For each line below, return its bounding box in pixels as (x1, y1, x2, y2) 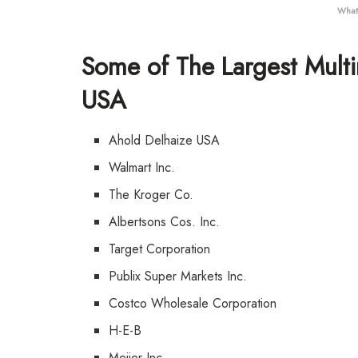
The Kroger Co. (109, 185, 194, 204)
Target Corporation (109, 239, 211, 258)
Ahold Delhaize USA (109, 130, 221, 149)
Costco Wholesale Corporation (109, 293, 277, 312)
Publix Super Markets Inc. (109, 266, 248, 285)
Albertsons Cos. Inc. (109, 212, 221, 231)
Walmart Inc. (109, 157, 176, 177)
